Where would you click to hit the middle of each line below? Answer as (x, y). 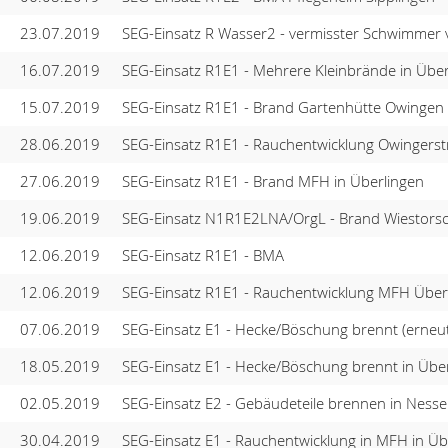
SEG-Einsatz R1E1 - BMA (202, 254)
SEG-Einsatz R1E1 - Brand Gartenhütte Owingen (282, 106)
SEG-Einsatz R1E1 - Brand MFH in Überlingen (272, 180)
